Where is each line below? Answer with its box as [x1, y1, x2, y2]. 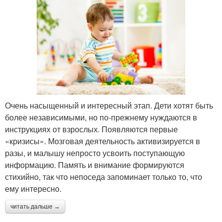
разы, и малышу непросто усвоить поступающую [5, 147, 185, 159]
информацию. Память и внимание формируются [5, 159, 184, 171]
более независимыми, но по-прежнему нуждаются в [5, 111, 197, 123]
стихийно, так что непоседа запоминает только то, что [5, 171, 202, 183]
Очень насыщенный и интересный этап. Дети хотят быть [5, 100, 213, 111]
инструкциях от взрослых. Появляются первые [5, 123, 178, 135]
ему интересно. [5, 183, 61, 195]
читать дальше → [10, 203, 60, 211]
